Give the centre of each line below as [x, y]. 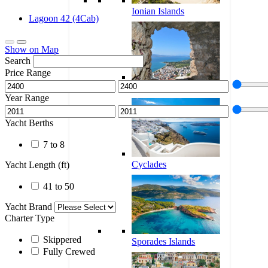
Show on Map [32, 49]
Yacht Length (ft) [37, 165]
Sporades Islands [164, 241]
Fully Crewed [69, 251]
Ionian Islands [158, 11]
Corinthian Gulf [162, 88]
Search [18, 60]
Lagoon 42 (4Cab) [64, 18]
